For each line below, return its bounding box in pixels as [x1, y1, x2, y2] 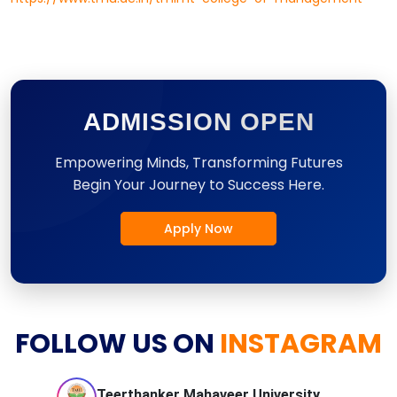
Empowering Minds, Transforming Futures [54, 152, 343, 173]
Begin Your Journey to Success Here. [73, 174, 324, 195]
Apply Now [164, 219, 233, 237]
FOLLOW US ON [15, 324, 214, 362]
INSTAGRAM [214, 324, 382, 362]
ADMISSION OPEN [82, 107, 315, 136]
